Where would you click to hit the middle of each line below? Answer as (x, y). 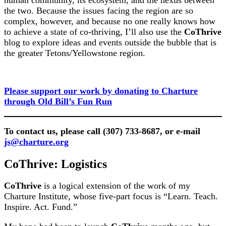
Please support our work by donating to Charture (101, 91)
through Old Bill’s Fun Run (58, 101)
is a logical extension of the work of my (116, 186)
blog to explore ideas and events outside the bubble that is (110, 42)
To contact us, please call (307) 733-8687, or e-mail (102, 131)
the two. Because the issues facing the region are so (99, 10)
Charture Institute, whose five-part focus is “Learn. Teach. (111, 196)
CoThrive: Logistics (55, 164)
